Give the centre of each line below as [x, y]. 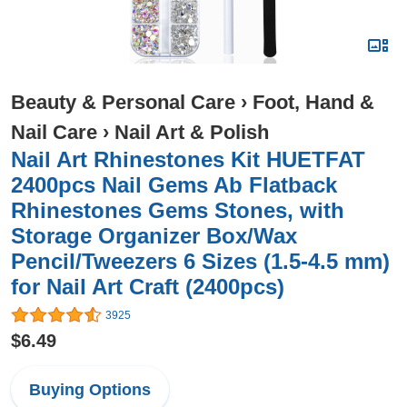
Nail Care [54, 132]
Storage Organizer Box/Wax [154, 236]
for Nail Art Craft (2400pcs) [148, 287]
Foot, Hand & [313, 102]
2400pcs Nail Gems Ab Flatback [174, 185]
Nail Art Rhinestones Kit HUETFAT [188, 159]
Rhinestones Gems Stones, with [178, 210]
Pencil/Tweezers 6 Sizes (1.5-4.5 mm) [200, 261]
